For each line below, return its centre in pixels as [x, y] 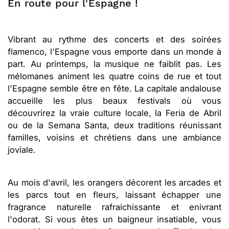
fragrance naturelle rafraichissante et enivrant [114, 207]
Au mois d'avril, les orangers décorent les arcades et [114, 182]
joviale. [22, 150]
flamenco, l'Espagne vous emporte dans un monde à [114, 51]
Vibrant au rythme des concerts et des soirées [114, 39]
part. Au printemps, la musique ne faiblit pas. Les [114, 64]
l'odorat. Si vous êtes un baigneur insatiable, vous [114, 219]
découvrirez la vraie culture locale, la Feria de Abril [114, 113]
